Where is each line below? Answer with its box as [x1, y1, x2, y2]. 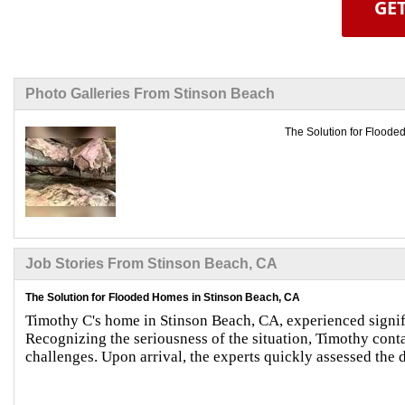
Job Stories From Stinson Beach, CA [25, 255, 278, 271]
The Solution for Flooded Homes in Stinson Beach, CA [25, 290, 300, 304]
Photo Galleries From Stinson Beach [25, 85, 275, 101]
